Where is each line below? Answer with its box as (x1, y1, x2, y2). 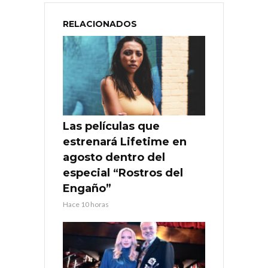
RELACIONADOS (63, 18, 137, 29)
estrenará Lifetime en (63, 135, 187, 149)
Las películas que (63, 120, 160, 133)
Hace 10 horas (63, 200, 109, 209)
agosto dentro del (63, 151, 165, 165)
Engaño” (63, 182, 111, 196)
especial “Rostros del (63, 166, 183, 180)
